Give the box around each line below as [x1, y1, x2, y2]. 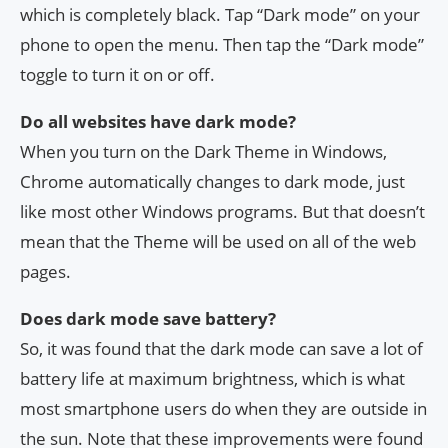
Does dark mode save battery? [20, 307, 276, 331]
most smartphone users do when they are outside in [20, 397, 427, 421]
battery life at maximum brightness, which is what [20, 367, 405, 391]
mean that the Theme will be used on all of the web [20, 230, 416, 254]
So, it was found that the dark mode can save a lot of [20, 337, 423, 361]
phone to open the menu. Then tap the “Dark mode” [20, 33, 424, 57]
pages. [20, 260, 71, 284]
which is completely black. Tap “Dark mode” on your [20, 3, 420, 27]
